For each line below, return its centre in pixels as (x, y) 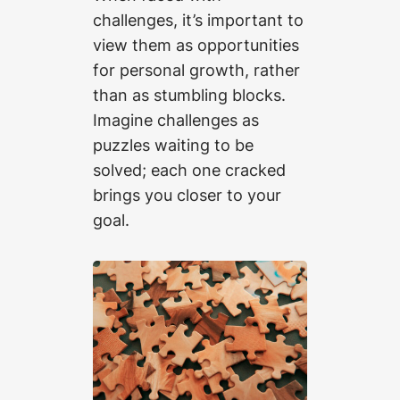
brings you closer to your (187, 195)
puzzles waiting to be (173, 145)
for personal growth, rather (196, 70)
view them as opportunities (196, 45)
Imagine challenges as (176, 120)
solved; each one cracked (189, 170)
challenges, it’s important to (198, 20)
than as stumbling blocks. (189, 95)
